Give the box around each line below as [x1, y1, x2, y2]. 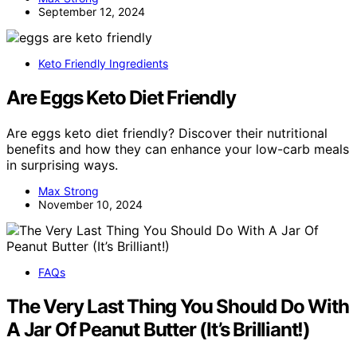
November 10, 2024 [38, 197, 143, 211]
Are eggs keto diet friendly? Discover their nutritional [6, 124, 328, 141]
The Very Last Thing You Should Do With [6, 294, 349, 318]
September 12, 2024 [38, 5, 145, 19]
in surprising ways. [6, 156, 118, 173]
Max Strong [38, 183, 99, 198]
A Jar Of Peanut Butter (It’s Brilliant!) [6, 317, 310, 341]
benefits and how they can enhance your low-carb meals [6, 140, 349, 157]
